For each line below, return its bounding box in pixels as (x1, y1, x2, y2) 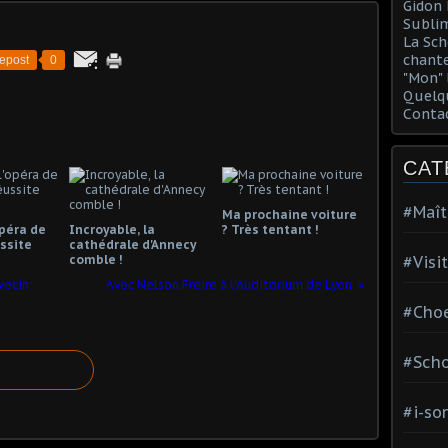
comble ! (69, 252, 122, 267)
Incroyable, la (69, 222, 155, 237)
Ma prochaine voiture (221, 207, 357, 222)
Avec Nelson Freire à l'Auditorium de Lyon (106, 277, 352, 292)
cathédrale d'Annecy (69, 237, 196, 252)
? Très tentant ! (221, 222, 318, 237)
